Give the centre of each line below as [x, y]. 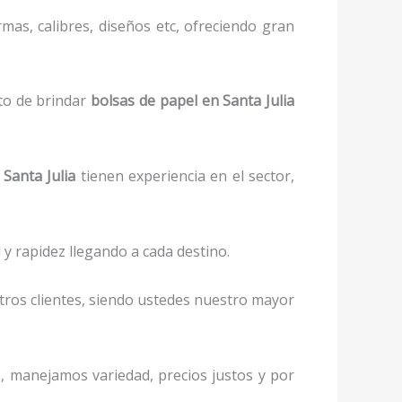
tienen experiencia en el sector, [188, 176]
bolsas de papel [146, 101]
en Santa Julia [248, 101]
